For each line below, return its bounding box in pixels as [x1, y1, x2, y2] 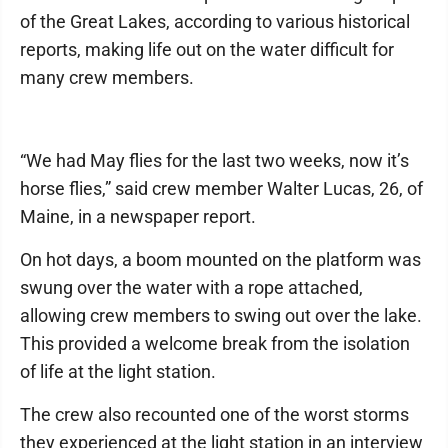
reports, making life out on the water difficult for [20, 39, 394, 60]
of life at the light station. [20, 361, 216, 382]
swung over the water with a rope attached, [20, 277, 363, 298]
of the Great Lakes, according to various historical [20, 11, 410, 32]
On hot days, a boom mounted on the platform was [20, 249, 421, 270]
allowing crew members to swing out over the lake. [20, 305, 422, 326]
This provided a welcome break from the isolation [20, 333, 410, 354]
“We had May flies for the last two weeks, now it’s [20, 150, 409, 171]
